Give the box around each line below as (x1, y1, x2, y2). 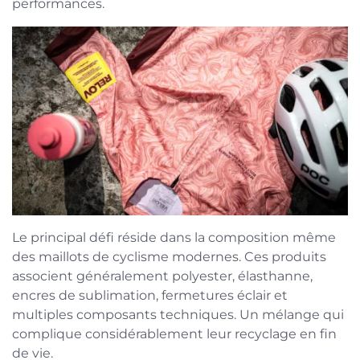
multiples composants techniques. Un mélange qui (12, 306, 344, 322)
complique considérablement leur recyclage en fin (12, 325, 337, 342)
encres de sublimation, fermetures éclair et (12, 287, 288, 303)
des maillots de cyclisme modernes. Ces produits (12, 248, 326, 264)
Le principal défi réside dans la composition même (12, 229, 336, 245)
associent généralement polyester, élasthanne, (12, 268, 313, 284)
